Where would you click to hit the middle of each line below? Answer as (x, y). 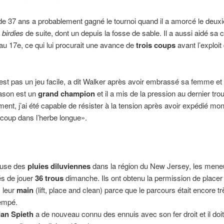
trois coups (155, 45)
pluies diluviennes (59, 166)
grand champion (66, 93)
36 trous (49, 178)
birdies (12, 33)
